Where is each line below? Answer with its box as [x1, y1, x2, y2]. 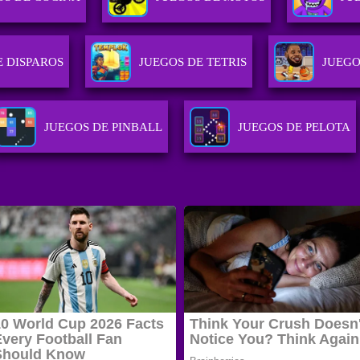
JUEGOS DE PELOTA [238, 121, 351, 134]
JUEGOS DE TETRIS [138, 55, 247, 69]
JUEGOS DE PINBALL [44, 121, 163, 134]
